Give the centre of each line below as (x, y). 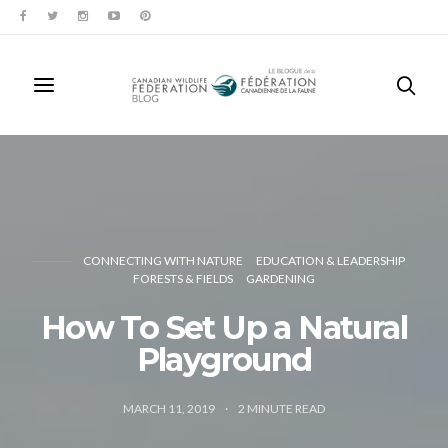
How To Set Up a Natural (224, 327)
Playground (224, 359)
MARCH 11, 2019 (170, 408)
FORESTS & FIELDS (183, 278)
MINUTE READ (286, 408)
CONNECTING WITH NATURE (162, 260)
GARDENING (280, 278)
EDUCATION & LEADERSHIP (330, 260)
